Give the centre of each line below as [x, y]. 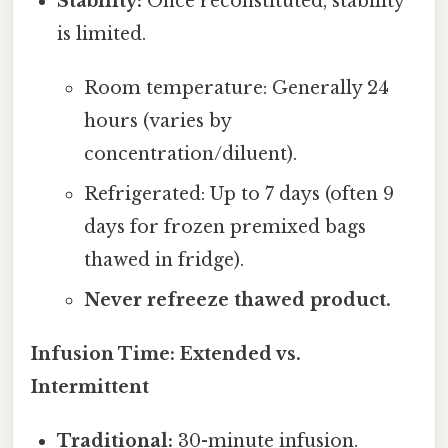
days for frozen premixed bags [224, 227]
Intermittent [90, 387]
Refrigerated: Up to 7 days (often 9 [238, 194]
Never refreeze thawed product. [237, 300]
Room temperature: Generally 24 [236, 88]
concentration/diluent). [190, 154]
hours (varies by [157, 121]
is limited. [102, 34]
